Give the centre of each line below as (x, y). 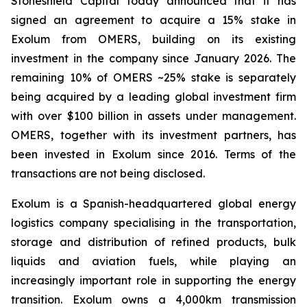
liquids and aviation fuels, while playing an (153, 261)
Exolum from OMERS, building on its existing (153, 39)
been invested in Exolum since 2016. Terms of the (153, 154)
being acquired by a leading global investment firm (153, 97)
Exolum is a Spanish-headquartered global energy (153, 204)
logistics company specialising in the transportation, (153, 223)
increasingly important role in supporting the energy (153, 280)
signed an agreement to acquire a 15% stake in (153, 20)
